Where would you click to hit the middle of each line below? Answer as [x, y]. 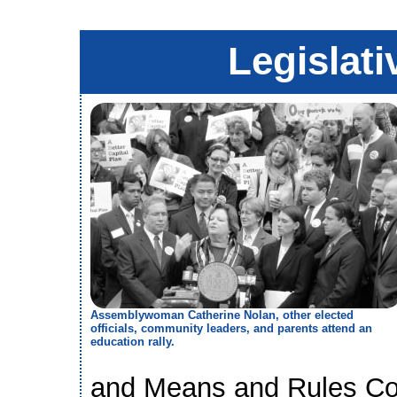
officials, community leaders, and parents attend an [231, 328]
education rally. [132, 341]
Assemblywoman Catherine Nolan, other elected [222, 315]
